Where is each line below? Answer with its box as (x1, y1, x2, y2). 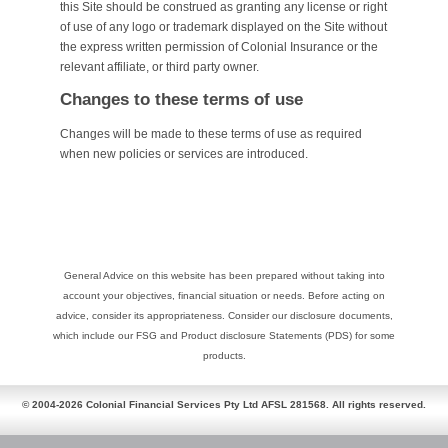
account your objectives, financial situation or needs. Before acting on (63, 289, 385, 301)
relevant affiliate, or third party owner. (60, 59, 259, 74)
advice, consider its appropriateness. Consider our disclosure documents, (55, 309, 393, 321)
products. (202, 349, 246, 361)
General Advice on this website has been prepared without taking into (63, 269, 385, 281)
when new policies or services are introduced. (60, 147, 308, 162)
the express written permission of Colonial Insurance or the (60, 39, 378, 54)
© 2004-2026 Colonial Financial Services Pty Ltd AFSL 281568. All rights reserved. (22, 399, 426, 411)
